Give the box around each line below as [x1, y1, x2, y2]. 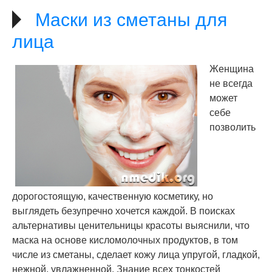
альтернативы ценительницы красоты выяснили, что [12, 220, 250, 231]
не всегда [209, 78, 253, 89]
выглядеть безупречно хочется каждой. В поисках [12, 206, 235, 216]
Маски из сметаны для [35, 10, 227, 30]
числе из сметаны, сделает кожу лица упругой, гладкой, [12, 250, 260, 260]
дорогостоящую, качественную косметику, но [12, 191, 213, 202]
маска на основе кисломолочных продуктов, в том [12, 235, 238, 245]
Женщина [209, 64, 254, 74]
